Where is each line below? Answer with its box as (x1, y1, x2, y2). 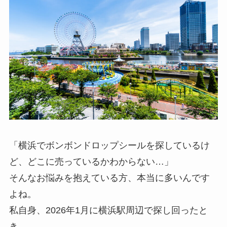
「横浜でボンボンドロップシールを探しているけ (9, 140, 210, 151)
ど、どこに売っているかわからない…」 (9, 157, 173, 167)
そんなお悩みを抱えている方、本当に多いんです (9, 173, 210, 183)
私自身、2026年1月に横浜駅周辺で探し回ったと (9, 205, 208, 216)
